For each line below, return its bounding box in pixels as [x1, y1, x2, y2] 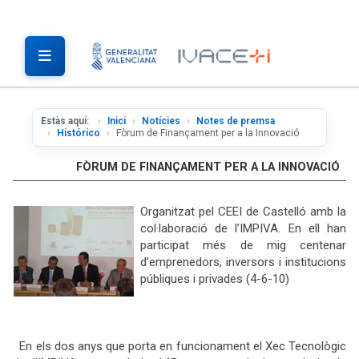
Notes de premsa [196, 115, 275, 127]
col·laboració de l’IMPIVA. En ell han [140, 221, 346, 236]
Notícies [142, 115, 180, 127]
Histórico [57, 127, 100, 139]
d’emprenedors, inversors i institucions [140, 255, 346, 269]
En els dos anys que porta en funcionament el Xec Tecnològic [13, 339, 346, 353]
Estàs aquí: [41, 115, 91, 127]
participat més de [140, 238, 267, 252]
